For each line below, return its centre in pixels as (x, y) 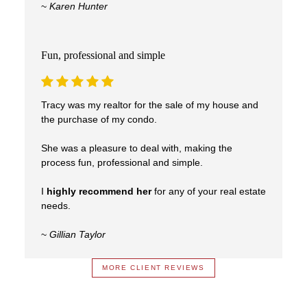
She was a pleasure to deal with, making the (136, 148)
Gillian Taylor (77, 234)
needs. (56, 206)
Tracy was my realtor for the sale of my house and (149, 105)
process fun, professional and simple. (122, 162)
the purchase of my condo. (99, 119)
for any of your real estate (208, 191)
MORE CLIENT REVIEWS (153, 268)
